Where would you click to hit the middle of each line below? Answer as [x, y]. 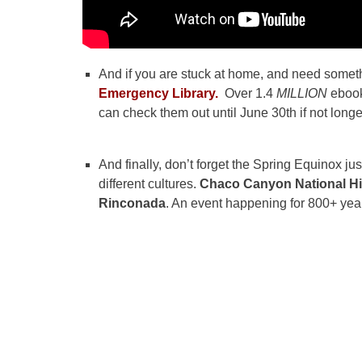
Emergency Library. [158, 94]
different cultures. [149, 184]
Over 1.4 [247, 94]
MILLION [303, 94]
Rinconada [132, 204]
